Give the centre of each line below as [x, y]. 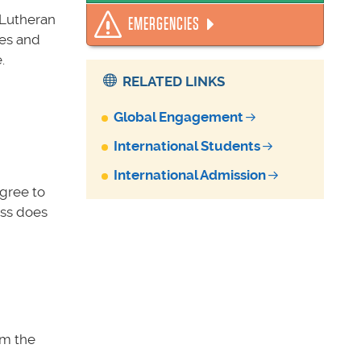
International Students [187, 145]
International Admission [190, 174]
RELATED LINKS [172, 81]
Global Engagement [179, 116]
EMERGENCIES [164, 25]
